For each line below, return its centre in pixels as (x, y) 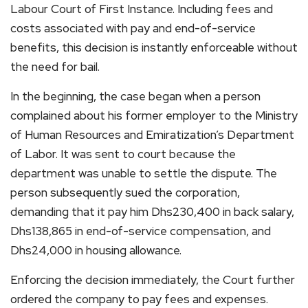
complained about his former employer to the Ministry (154, 115)
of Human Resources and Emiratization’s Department (152, 134)
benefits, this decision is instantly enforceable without (154, 47)
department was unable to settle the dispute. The (144, 173)
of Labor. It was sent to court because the (123, 154)
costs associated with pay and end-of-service (133, 28)
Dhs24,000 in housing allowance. (96, 250)
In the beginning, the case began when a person (135, 96)
